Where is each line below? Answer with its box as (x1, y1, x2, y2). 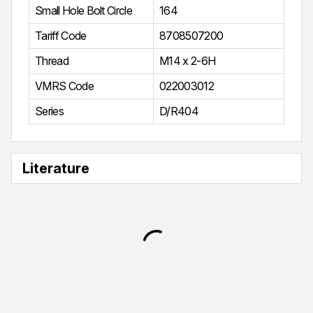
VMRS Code (35, 79, 94, 94)
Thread (35, 54, 68, 68)
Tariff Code (35, 29, 87, 43)
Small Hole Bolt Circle (35, 3, 133, 18)
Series (35, 104, 64, 119)
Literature (22, 160, 89, 177)
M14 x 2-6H (159, 54, 216, 68)
